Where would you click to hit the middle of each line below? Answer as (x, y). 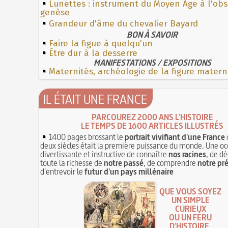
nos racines (188, 154)
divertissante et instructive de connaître (105, 154)
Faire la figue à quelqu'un (101, 43)
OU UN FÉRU (191, 218)
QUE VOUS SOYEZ (191, 192)
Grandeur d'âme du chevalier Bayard (124, 23)
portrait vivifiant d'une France (175, 137)
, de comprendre (171, 163)
